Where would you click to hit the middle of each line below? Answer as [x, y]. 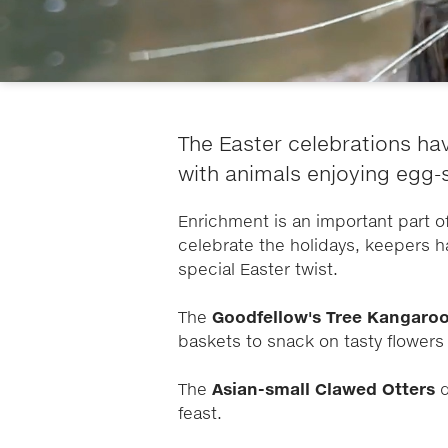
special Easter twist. [260, 270]
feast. [200, 414]
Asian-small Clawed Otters [323, 390]
